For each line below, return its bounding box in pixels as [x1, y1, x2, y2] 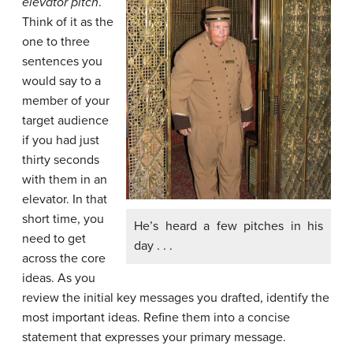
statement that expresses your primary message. [22, 329, 286, 346]
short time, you [22, 211, 104, 228]
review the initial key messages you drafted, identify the [22, 290, 329, 307]
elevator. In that [22, 191, 107, 208]
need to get [22, 231, 86, 247]
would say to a [22, 73, 101, 90]
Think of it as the [22, 14, 113, 31]
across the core [22, 251, 106, 267]
